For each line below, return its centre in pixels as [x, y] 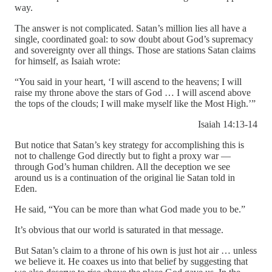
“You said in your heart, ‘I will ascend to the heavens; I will [128, 82]
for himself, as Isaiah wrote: [67, 61]
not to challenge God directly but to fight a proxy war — [123, 156]
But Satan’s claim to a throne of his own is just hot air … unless [136, 251]
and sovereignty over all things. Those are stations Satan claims [135, 50]
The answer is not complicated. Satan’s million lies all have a [131, 29]
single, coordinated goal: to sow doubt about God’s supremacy [134, 39]
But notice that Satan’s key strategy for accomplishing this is [129, 145]
